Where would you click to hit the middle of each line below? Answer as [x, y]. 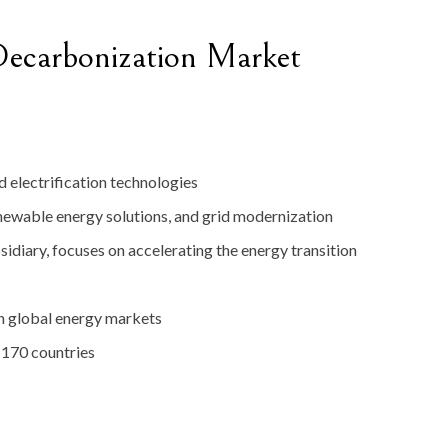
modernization [283, 216]
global [31, 318]
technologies [154, 182]
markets [133, 318]
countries [63, 352]
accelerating [172, 250]
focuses [80, 250]
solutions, [140, 216]
